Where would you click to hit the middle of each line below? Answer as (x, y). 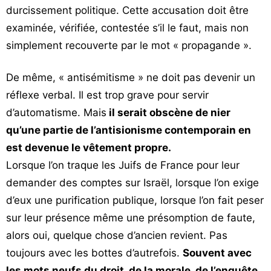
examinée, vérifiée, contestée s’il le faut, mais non (127, 28)
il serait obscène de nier (168, 113)
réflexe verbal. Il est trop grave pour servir (107, 95)
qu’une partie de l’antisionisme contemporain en (129, 130)
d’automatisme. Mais (56, 113)
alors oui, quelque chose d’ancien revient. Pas (117, 235)
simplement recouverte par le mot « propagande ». (129, 45)
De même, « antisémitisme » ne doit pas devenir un (131, 77)
